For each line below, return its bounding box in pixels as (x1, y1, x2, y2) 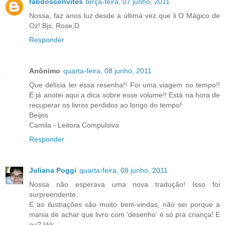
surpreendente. (29, 190, 78, 198)
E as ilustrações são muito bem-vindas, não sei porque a (29, 200, 220, 208)
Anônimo (29, 66, 60, 75)
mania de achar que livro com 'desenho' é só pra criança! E (29, 210, 220, 218)
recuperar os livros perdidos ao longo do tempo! (29, 100, 182, 109)
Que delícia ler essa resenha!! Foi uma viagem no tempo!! (29, 80, 220, 89)
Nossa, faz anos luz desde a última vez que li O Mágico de (29, 11, 220, 20)
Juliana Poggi (29, 166, 76, 174)
